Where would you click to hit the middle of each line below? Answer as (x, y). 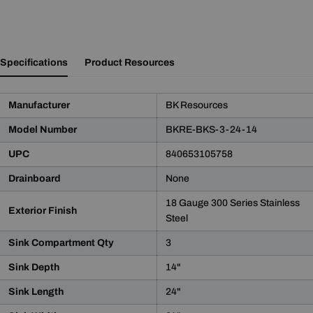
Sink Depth (34, 268)
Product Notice (90, 303)
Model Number (43, 130)
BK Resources (197, 105)
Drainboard (35, 179)
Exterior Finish (43, 211)
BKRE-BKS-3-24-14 (211, 130)
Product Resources (130, 63)
